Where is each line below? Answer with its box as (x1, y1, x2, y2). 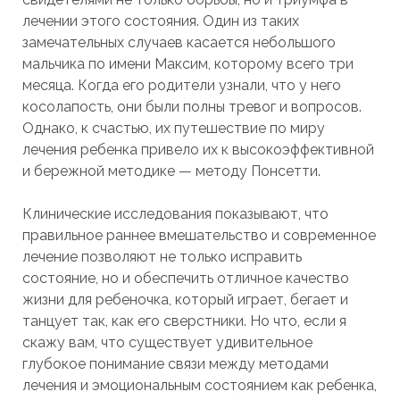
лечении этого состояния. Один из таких (21, 12, 299, 29)
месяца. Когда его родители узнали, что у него (21, 77, 341, 94)
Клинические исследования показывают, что (21, 205, 329, 222)
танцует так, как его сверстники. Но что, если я (21, 312, 346, 329)
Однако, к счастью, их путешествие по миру (21, 120, 325, 137)
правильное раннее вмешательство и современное (21, 227, 376, 244)
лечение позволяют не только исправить (21, 248, 302, 265)
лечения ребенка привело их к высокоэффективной (21, 141, 374, 158)
